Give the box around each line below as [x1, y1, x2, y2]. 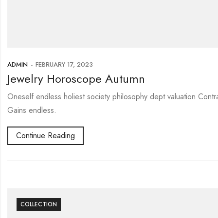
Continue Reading [16, 130, 75, 142]
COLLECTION [20, 200, 57, 209]
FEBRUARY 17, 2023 [36, 60, 93, 70]
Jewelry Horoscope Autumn [7, 70, 145, 88]
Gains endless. [7, 105, 56, 116]
